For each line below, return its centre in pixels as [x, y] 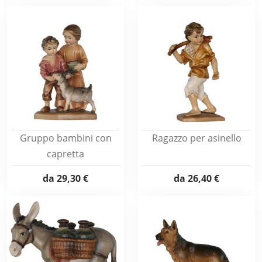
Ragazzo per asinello [196, 138]
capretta [65, 154]
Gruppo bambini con [65, 138]
